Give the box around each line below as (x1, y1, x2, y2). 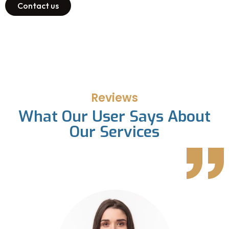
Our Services (70, 122, 159, 143)
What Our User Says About (18, 106, 211, 127)
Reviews (91, 90, 138, 106)
